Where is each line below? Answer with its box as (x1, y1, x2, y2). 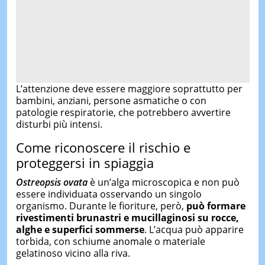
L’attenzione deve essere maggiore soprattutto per (15, 82, 243, 95)
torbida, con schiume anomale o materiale (15, 235, 205, 248)
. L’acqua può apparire (144, 223, 244, 236)
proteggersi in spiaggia (15, 153, 154, 172)
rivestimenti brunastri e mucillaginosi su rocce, (15, 211, 239, 224)
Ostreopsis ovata (15, 176, 88, 189)
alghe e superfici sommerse (15, 223, 144, 236)
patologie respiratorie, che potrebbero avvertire (15, 105, 231, 119)
